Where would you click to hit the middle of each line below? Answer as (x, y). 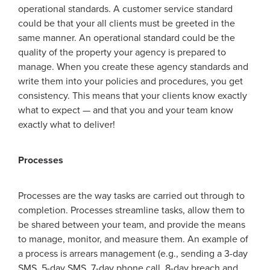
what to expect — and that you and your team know (126, 110)
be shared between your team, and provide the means (132, 225)
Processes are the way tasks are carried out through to (131, 196)
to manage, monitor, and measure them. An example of (133, 239)
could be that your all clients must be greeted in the (127, 24)
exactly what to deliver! (67, 125)
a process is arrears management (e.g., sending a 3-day (133, 254)
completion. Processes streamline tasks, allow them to (131, 210)
